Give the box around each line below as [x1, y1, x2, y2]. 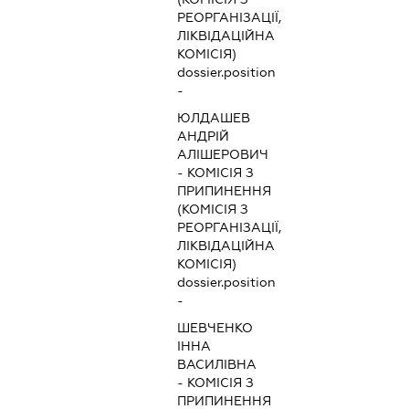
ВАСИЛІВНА [177, 357, 257, 372]
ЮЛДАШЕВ [177, 110, 251, 126]
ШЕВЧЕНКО [177, 320, 254, 336]
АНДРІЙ [177, 129, 230, 144]
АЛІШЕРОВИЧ [177, 147, 269, 163]
